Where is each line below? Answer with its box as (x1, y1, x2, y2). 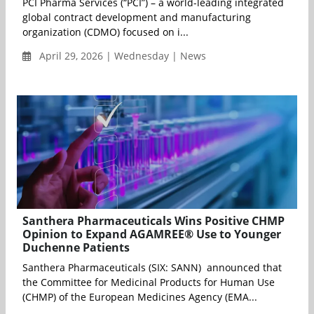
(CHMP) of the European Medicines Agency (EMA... (22, 290, 257, 304)
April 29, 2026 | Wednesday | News (36, 49, 206, 63)
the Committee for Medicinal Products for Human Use (22, 275, 275, 289)
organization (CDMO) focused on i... (22, 25, 189, 39)
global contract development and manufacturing (22, 11, 251, 25)
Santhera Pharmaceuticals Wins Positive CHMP (22, 213, 285, 229)
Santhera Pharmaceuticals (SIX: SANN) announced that (22, 261, 282, 275)
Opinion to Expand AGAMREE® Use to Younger (22, 226, 281, 243)
